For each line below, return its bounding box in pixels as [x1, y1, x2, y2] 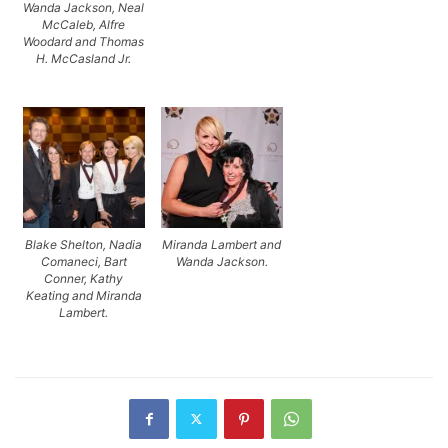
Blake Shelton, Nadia [25, 236, 143, 252]
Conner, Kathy [44, 270, 124, 286]
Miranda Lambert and [162, 236, 282, 252]
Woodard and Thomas [23, 33, 145, 49]
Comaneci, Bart [40, 253, 127, 269]
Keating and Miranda [25, 287, 142, 303]
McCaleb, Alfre [42, 16, 126, 32]
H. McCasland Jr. [36, 50, 132, 66]
